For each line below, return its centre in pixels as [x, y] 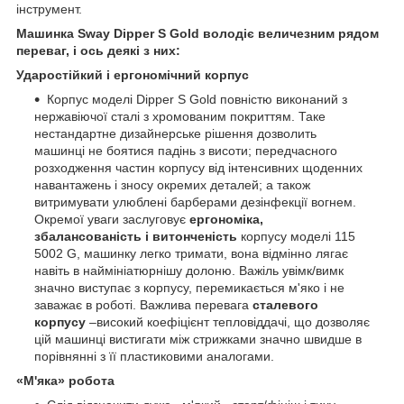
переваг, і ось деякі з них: [98, 50]
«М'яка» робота [65, 380]
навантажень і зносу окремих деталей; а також [172, 184]
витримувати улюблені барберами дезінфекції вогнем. [195, 202]
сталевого [285, 304]
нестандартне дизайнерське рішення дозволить [175, 133]
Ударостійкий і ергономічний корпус [133, 74]
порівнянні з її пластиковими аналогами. [154, 356]
